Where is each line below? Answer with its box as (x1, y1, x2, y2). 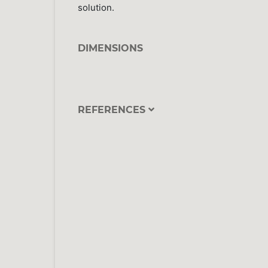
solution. (77, 2, 148, 14)
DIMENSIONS (77, 42, 143, 54)
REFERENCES (77, 103, 148, 115)
